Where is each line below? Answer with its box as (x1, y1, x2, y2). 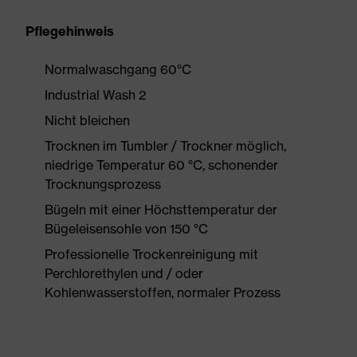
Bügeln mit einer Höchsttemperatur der (45, 202, 277, 218)
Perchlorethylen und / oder (45, 265, 203, 281)
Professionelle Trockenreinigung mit (45, 246, 258, 262)
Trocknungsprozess (45, 176, 161, 192)
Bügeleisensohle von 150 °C (45, 221, 208, 237)
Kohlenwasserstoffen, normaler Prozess (45, 284, 280, 300)
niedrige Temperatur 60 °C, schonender (45, 157, 278, 173)
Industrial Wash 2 (45, 87, 147, 103)
